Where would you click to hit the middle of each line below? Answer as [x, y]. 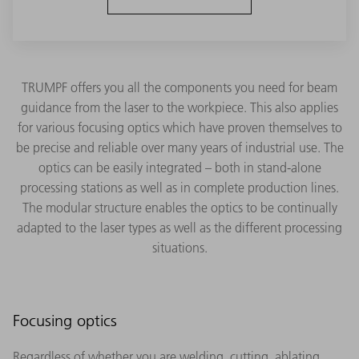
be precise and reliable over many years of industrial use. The [179, 147]
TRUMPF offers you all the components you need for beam [179, 87]
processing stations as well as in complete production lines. [179, 187]
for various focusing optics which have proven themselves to [179, 127]
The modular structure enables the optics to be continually [179, 207]
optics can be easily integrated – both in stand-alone [179, 167]
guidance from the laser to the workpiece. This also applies [179, 107]
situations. [179, 247]
